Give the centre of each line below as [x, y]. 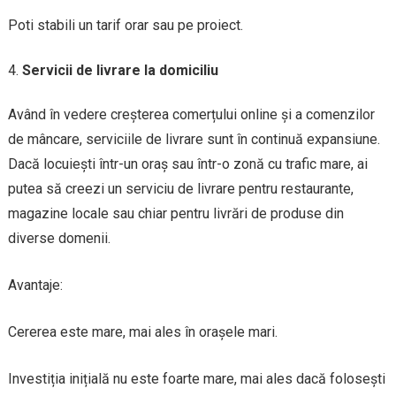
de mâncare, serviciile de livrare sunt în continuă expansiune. [194, 139]
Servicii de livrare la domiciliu [120, 70]
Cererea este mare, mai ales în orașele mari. [142, 331]
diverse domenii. [59, 238]
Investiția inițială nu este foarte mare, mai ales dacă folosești [196, 378]
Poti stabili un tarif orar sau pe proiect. [125, 25]
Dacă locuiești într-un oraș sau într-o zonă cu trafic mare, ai [187, 164]
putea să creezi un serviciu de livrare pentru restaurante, [180, 188]
